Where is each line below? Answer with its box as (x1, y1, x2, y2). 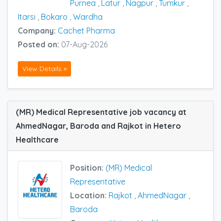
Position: (70, 163, 106, 173)
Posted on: (18, 39, 61, 49)
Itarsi (18, 11, 36, 22)
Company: (18, 25, 58, 36)
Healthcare (16, 135, 59, 145)
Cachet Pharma (58, 25, 115, 36)
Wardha (73, 11, 103, 22)
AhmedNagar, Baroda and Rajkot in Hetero (16, 121, 181, 131)
